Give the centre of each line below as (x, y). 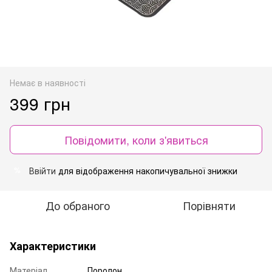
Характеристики (53, 246)
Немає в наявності (48, 82)
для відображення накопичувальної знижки (147, 170)
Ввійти (42, 170)
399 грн (40, 103)
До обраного (78, 205)
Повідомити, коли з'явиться (136, 139)
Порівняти (209, 205)
